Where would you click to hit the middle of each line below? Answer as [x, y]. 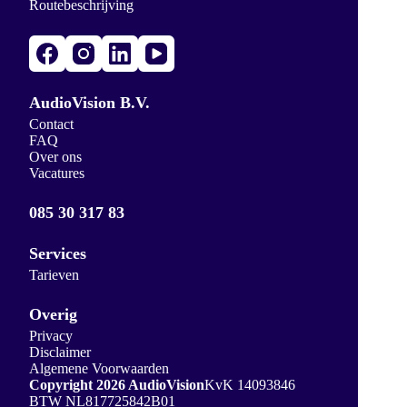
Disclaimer [60, 352]
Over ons [55, 156]
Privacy [51, 335]
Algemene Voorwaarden [99, 368]
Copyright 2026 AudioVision [117, 384]
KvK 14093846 [250, 384]
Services [58, 253]
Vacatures [57, 173]
